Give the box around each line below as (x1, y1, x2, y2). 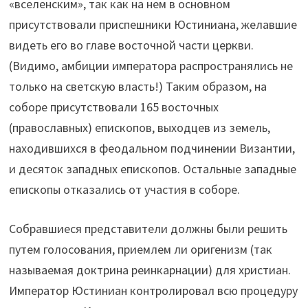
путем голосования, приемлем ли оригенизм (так (9, 241, 273, 257)
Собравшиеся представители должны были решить (9, 220, 288, 236)
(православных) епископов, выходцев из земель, (9, 119, 271, 135)
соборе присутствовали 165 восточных (9, 98, 219, 115)
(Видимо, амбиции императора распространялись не (9, 57, 294, 74)
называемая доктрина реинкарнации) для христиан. (9, 261, 291, 278)
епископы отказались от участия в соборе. (9, 181, 241, 197)
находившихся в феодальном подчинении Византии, (9, 140, 296, 156)
